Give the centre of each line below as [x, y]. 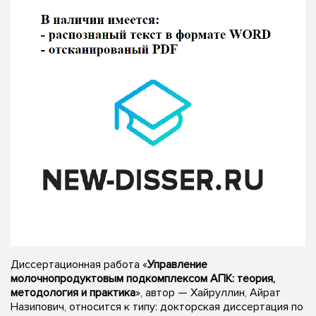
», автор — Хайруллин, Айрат [208, 292]
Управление [177, 264]
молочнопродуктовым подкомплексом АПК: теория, [143, 278]
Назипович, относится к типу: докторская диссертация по [157, 306]
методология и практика [73, 292]
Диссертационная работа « [79, 264]
